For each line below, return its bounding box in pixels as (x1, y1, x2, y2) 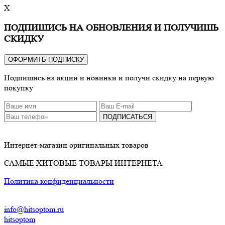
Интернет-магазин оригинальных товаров (4, 140, 149, 150)
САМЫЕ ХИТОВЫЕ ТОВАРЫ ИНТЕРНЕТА (4, 158, 163, 168)
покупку (4, 82, 33, 92)
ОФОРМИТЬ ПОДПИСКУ (8, 55, 84, 63)
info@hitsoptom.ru (4, 204, 64, 214)
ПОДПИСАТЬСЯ (103, 113, 152, 121)
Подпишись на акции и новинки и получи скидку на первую (4, 72, 214, 82)
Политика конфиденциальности (4, 176, 114, 186)
